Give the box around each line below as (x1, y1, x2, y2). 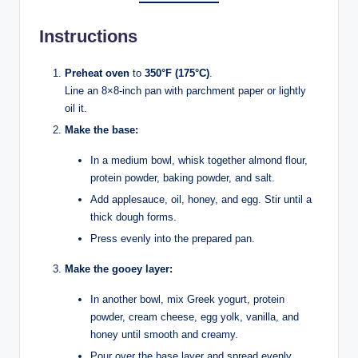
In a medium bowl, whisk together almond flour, (90, 153, 308, 166)
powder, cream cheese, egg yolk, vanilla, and (90, 311, 299, 324)
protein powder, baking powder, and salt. (90, 171, 275, 184)
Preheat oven (65, 66, 129, 79)
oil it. (65, 101, 87, 114)
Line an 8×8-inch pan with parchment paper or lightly (65, 84, 306, 97)
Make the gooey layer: (65, 263, 173, 276)
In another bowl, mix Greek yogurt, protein (90, 293, 284, 306)
